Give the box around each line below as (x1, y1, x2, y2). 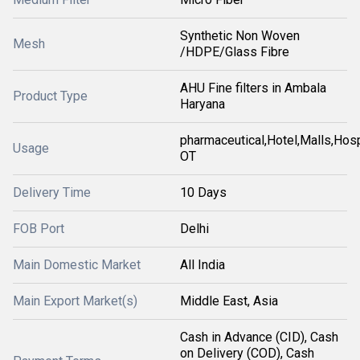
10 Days (180, 185, 227, 200)
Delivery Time (13, 185, 91, 200)
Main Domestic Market (13, 257, 141, 272)
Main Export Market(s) (13, 293, 137, 309)
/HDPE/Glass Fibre (180, 44, 289, 59)
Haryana (180, 96, 225, 112)
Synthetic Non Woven (180, 28, 300, 43)
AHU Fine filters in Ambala (180, 80, 326, 96)
